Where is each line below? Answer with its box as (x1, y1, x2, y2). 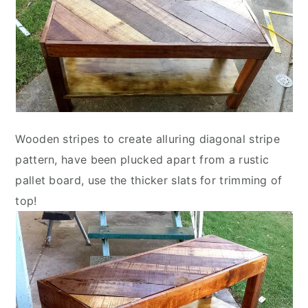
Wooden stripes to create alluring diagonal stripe (15, 132, 280, 146)
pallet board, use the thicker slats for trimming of (15, 173, 283, 187)
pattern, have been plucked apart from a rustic (15, 153, 269, 166)
